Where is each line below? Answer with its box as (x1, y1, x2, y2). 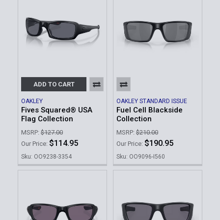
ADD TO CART (33, 80, 75, 88)
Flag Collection (21, 114, 73, 123)
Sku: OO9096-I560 (116, 153, 165, 161)
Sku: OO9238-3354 (21, 153, 72, 161)
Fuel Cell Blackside (116, 105, 183, 114)
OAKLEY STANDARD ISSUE (116, 97, 187, 105)
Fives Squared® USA (21, 105, 92, 114)
